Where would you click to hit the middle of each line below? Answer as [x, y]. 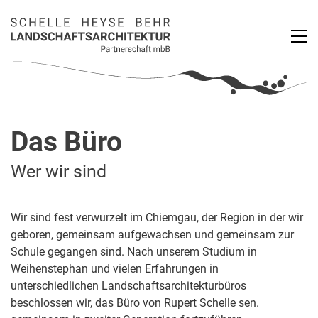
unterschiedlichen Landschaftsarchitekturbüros [128, 286]
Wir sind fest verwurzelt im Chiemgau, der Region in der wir [157, 218]
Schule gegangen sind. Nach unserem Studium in [134, 252]
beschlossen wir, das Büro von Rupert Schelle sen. [135, 303]
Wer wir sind [59, 171]
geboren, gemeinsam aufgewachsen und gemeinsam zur [152, 235]
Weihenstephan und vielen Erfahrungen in [115, 269]
